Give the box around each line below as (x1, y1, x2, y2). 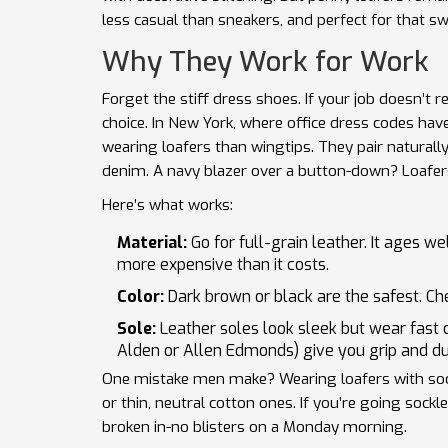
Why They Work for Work (102, 43, 429, 81)
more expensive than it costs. (117, 254, 329, 276)
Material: (117, 232, 187, 254)
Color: (117, 286, 164, 308)
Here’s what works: (102, 195, 233, 216)
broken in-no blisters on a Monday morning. (102, 417, 407, 438)
